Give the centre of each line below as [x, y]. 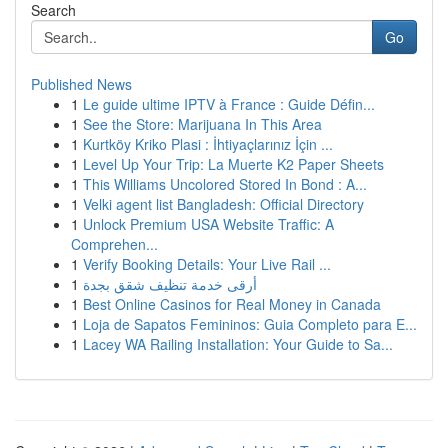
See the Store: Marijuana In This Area [202, 124]
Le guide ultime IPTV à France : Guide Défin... [229, 104]
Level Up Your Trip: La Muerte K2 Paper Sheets [233, 164]
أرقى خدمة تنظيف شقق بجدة [170, 284]
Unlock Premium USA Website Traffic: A [208, 224]
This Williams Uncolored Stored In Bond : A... [225, 184]
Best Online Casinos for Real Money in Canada [232, 304]
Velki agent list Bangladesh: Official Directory [223, 204]
